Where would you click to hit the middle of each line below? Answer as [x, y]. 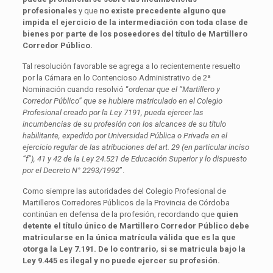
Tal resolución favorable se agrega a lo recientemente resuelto [131, 66]
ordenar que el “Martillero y [174, 89]
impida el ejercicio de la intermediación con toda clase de [135, 22]
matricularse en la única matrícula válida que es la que [129, 237]
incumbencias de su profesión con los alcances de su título [124, 124]
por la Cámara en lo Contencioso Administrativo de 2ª [116, 77]
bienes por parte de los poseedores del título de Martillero [135, 34]
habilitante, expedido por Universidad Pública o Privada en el [125, 135]
